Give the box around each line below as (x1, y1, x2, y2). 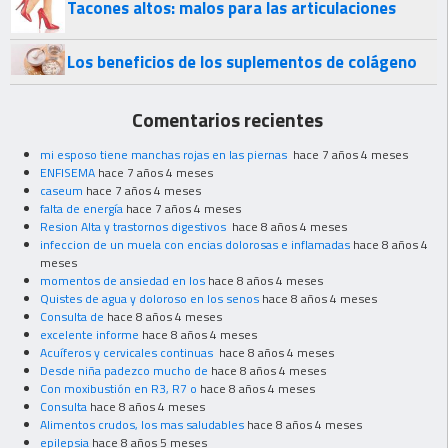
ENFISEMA (40, 162, 95, 182)
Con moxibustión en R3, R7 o (40, 378, 197, 398)
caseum (40, 180, 83, 200)
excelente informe (40, 324, 139, 344)
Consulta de (40, 306, 104, 326)
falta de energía (40, 198, 123, 218)
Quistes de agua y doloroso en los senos (40, 288, 259, 308)
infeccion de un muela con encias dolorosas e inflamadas (40, 234, 350, 254)
